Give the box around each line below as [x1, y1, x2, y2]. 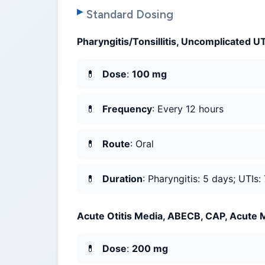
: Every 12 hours [152, 103, 224, 115]
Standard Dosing [86, 8, 173, 22]
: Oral [130, 138, 154, 150]
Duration [102, 173, 143, 185]
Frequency [102, 103, 152, 115]
